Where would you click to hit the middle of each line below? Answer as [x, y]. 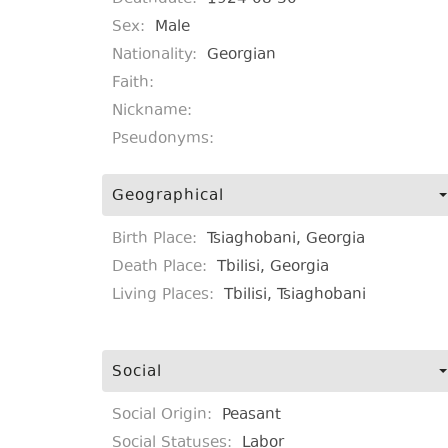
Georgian [241, 55]
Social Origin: [164, 415]
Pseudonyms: [163, 139]
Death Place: [162, 267]
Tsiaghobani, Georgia [286, 239]
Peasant [251, 415]
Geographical [168, 196]
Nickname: [152, 111]
